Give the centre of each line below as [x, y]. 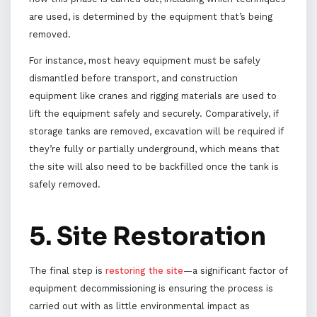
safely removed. [64, 185]
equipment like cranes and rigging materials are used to [152, 96]
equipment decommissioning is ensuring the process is [151, 288]
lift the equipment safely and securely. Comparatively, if [153, 114]
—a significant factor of [235, 270]
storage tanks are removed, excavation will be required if [156, 132]
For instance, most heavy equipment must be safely [144, 61]
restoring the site [144, 270]
